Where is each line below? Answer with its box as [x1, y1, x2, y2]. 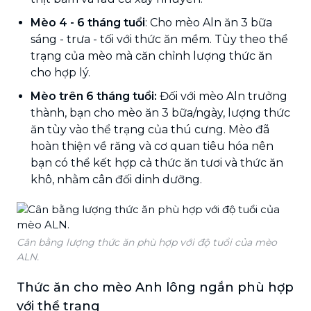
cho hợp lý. [31, 65, 90, 79]
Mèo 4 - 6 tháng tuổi [31, 15, 145, 29]
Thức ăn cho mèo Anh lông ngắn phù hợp [17, 279, 294, 295]
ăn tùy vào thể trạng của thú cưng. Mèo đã [31, 122, 269, 136]
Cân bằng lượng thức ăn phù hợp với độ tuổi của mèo [17, 235, 277, 249]
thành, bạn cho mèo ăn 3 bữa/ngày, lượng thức [31, 106, 290, 119]
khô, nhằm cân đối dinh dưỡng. [31, 172, 202, 186]
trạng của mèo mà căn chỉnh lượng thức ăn [31, 49, 272, 62]
